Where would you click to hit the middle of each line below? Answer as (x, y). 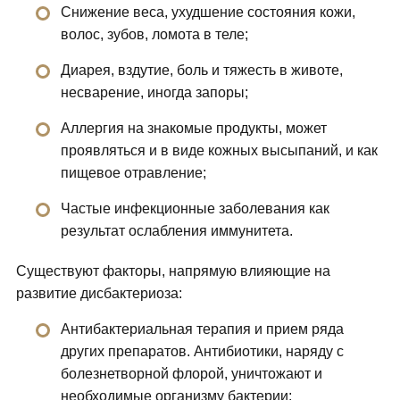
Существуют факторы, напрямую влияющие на (173, 271)
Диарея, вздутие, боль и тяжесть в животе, (201, 71)
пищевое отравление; (133, 173)
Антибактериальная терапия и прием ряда (202, 329)
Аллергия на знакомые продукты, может (193, 129)
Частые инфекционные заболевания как (195, 209)
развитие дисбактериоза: (99, 294)
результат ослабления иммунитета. (176, 231)
